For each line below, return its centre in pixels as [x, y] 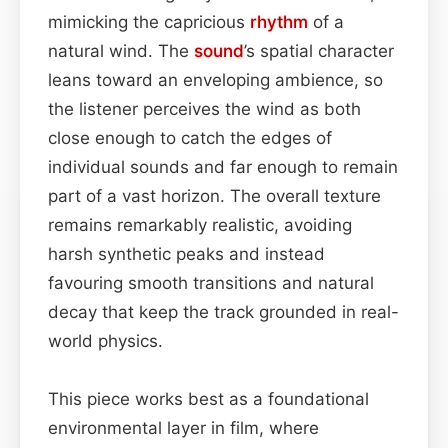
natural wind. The [121, 50]
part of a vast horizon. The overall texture [214, 195]
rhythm [279, 21]
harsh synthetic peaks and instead [186, 253]
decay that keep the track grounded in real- [223, 311]
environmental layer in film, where [183, 427]
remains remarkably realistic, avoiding [200, 224]
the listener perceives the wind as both [204, 108]
